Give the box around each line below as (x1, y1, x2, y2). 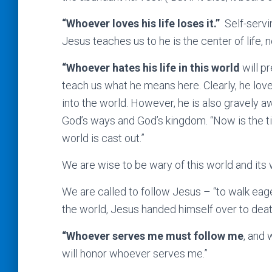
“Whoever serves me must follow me (62, 229, 243, 242)
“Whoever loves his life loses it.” (62, 17, 225, 30)
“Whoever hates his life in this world (62, 61, 240, 74)
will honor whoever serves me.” (62, 247, 208, 260)
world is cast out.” (62, 132, 144, 144)
